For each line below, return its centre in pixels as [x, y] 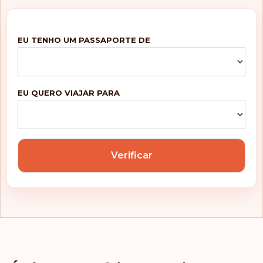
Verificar [131, 156]
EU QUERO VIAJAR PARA [69, 93]
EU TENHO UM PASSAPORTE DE [84, 40]
